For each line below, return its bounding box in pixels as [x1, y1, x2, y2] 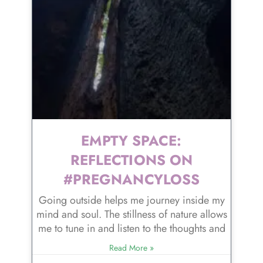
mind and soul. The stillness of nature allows [36, 206, 227, 222]
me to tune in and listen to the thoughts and [38, 220, 225, 236]
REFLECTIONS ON [70, 149, 193, 170]
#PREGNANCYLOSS [63, 168, 200, 190]
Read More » [109, 241, 154, 254]
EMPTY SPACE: [81, 130, 182, 151]
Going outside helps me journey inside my [38, 192, 225, 208]
